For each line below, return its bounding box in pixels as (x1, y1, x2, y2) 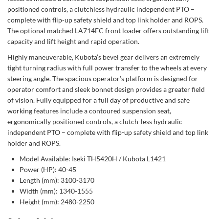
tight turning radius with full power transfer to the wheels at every (7, 64, 207, 72)
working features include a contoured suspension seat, (7, 107, 171, 115)
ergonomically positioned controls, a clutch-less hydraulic (7, 117, 182, 126)
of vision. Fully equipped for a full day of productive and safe (7, 96, 190, 104)
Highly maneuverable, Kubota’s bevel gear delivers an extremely (7, 53, 199, 61)
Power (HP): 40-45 (20, 165, 76, 174)
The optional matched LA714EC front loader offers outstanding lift (7, 26, 209, 35)
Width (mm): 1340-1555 (20, 187, 93, 195)
